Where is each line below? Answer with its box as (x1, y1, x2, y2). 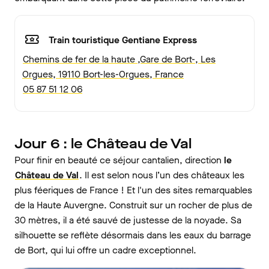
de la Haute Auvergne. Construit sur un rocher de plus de (14, 199, 252, 212)
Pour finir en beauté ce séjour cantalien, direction (14, 154, 222, 167)
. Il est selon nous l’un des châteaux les (79, 169, 244, 182)
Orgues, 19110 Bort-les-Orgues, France (22, 68, 184, 81)
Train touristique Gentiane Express (49, 33, 197, 46)
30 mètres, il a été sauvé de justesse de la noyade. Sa (14, 214, 241, 227)
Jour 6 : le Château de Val (14, 134, 195, 154)
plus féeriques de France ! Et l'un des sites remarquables (14, 184, 252, 197)
